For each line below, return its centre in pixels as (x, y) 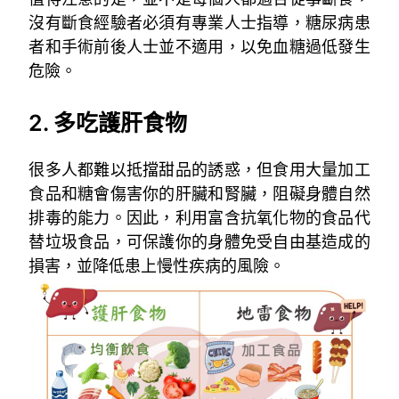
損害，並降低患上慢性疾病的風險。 (157, 266)
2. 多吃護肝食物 (108, 123)
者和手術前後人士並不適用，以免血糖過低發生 (199, 47)
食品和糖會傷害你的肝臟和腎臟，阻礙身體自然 (199, 194)
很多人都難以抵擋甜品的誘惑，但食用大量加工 (199, 170)
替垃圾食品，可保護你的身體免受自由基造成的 (199, 242)
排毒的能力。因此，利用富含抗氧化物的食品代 (199, 218)
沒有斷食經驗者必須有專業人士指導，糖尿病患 (199, 23)
